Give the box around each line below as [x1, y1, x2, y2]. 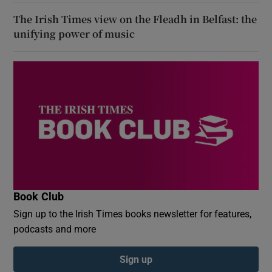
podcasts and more [13, 223, 97, 234]
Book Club [13, 191, 64, 202]
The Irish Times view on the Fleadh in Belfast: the [13, 12, 257, 26]
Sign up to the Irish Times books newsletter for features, [13, 208, 252, 219]
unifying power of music [13, 26, 135, 41]
